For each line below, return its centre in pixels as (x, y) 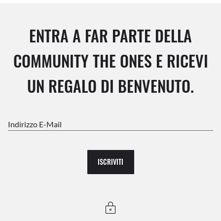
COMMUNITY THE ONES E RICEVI (110, 60)
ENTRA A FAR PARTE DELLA (110, 35)
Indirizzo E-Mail (36, 124)
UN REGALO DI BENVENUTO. (110, 85)
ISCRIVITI (110, 162)
